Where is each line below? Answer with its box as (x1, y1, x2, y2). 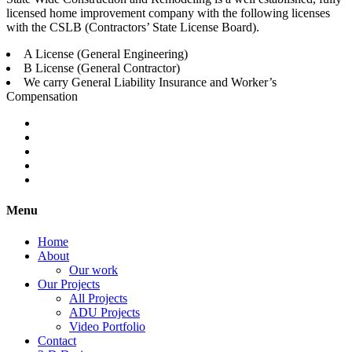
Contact (38, 333, 76, 347)
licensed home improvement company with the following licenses (6, 6, 330, 20)
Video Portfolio (69, 319, 145, 333)
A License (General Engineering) (24, 47, 188, 61)
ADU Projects (69, 305, 140, 319)
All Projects (69, 291, 127, 305)
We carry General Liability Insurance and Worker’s (24, 75, 277, 90)
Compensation (6, 90, 78, 104)
